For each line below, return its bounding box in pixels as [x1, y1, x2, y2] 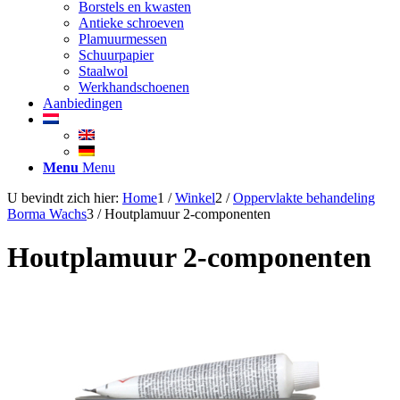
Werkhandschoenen [79, 79, 189, 95]
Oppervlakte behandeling [233, 190, 375, 205]
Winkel [175, 190, 215, 205]
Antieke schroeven [79, 15, 184, 30]
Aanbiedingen [43, 96, 122, 111]
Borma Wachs [7, 206, 87, 221]
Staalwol [79, 63, 128, 79]
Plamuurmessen [79, 31, 167, 46]
